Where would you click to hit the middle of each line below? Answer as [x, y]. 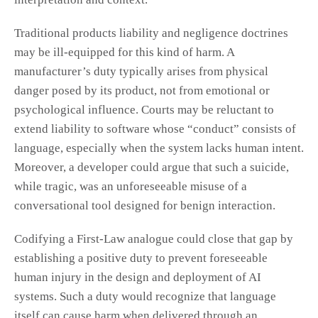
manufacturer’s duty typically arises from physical [141, 72]
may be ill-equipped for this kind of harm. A [124, 53]
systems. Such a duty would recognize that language [145, 297]
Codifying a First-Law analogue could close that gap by [154, 239]
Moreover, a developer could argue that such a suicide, [152, 168]
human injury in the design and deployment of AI [138, 278]
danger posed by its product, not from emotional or [142, 91]
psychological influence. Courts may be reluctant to [144, 110]
